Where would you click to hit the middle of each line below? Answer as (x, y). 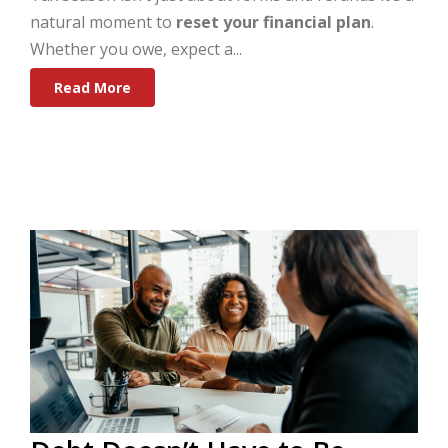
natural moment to (103, 22)
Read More (92, 88)
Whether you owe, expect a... (136, 49)
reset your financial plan (273, 22)
